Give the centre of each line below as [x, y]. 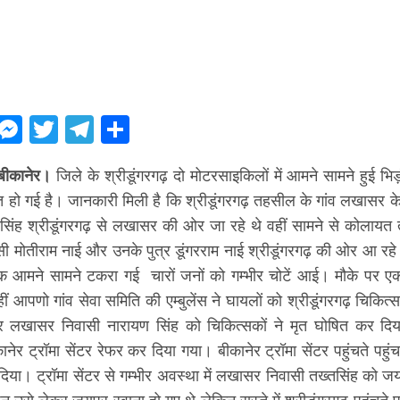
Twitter [98, 129]
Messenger [87, 129]
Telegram [148, 129]
